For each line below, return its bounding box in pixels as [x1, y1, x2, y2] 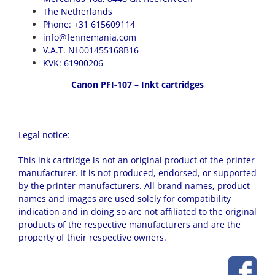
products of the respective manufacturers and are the [18, 219, 241, 230]
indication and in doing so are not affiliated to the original [18, 206, 257, 217]
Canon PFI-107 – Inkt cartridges [71, 79, 204, 90]
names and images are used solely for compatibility [18, 193, 231, 204]
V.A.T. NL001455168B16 [43, 44, 139, 56]
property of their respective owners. [18, 231, 166, 243]
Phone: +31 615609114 [43, 18, 135, 30]
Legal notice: [18, 129, 70, 141]
